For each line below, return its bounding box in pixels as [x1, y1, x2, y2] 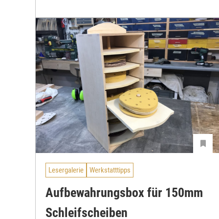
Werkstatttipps [89, 165, 131, 175]
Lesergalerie [48, 165, 84, 175]
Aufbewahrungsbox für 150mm [45, 185, 203, 200]
